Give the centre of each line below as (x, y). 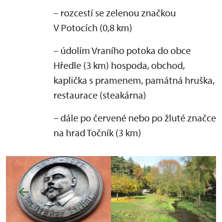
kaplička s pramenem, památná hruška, (134, 80)
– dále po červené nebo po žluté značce (135, 118)
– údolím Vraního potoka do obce (122, 50)
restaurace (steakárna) (100, 95)
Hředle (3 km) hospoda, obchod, (119, 65)
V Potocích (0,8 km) (93, 28)
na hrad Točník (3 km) (97, 133)
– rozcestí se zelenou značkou (115, 13)
